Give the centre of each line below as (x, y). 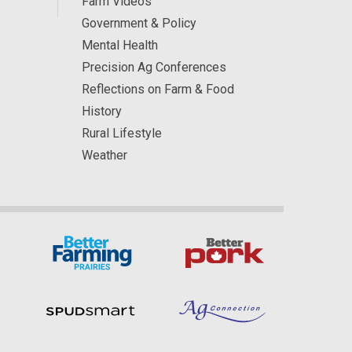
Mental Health (119, 45)
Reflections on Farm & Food (158, 89)
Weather (104, 155)
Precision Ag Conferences (154, 67)
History (101, 111)
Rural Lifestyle (121, 133)
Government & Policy (139, 23)
